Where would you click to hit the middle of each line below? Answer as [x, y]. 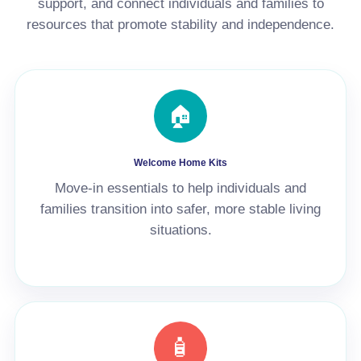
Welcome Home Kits [180, 162]
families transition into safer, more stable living [180, 209]
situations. [180, 230]
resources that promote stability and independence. [180, 25]
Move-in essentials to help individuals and [180, 188]
